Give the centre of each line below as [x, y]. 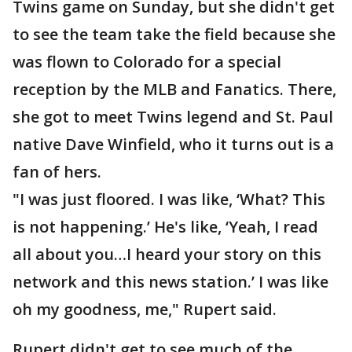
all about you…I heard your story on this [167, 255]
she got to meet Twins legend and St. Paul [173, 117]
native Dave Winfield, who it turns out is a [173, 145]
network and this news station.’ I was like [170, 282]
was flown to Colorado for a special [147, 62]
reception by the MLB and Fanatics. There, [174, 90]
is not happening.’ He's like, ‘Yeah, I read [165, 227]
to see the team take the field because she [174, 35]
